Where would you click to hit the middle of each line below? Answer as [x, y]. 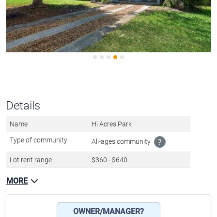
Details [23, 120]
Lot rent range [31, 175]
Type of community [39, 155]
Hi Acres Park [112, 139]
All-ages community [122, 156]
